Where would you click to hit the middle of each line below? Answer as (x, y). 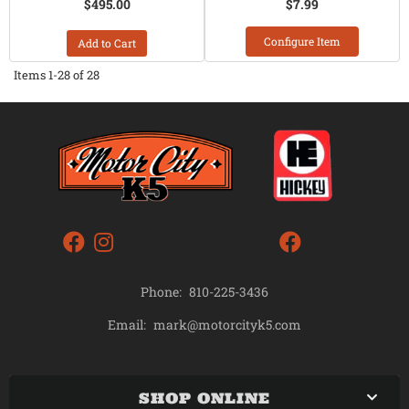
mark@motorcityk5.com (227, 324)
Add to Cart (107, 43)
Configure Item (302, 41)
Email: (127, 325)
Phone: (161, 292)
